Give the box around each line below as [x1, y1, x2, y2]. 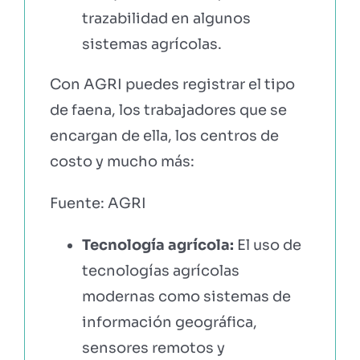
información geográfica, [81, 313, 257, 331]
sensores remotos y [81, 338, 225, 357]
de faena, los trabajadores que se [49, 100, 287, 119]
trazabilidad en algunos [81, 9, 251, 27]
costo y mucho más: [49, 152, 194, 170]
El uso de [233, 235, 301, 254]
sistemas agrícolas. [81, 35, 222, 53]
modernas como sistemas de [81, 287, 291, 305]
